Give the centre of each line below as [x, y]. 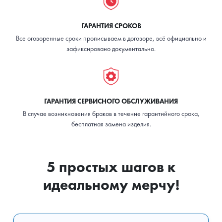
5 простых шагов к [111, 167]
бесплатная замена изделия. [111, 124]
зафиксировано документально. [111, 48]
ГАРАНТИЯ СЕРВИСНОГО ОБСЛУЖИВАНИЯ [111, 101]
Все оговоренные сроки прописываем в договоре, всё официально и [111, 38]
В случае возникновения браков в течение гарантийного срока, [111, 113]
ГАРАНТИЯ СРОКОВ [111, 26]
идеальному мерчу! [111, 185]
